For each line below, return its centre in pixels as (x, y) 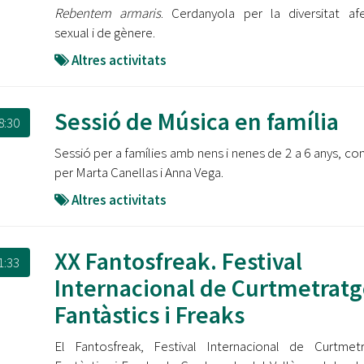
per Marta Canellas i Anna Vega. (139, 172)
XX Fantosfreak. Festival (178, 261)
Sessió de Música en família (196, 121)
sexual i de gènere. (104, 32)
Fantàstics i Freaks (149, 314)
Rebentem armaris (107, 13)
